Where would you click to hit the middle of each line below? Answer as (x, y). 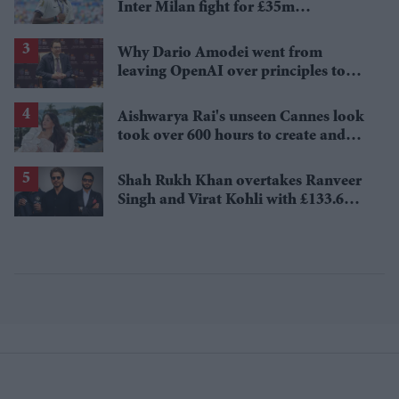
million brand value (184, 220)
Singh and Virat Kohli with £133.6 (231, 201)
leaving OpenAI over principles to (232, 72)
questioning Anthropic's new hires (233, 91)
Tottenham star (169, 26)
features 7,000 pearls (187, 155)
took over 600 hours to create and (232, 137)
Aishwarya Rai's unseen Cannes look (241, 118)
